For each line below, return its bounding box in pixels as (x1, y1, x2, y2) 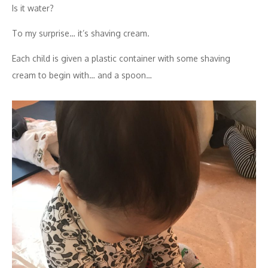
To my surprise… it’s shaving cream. (12, 28, 150, 38)
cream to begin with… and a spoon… (12, 69, 152, 80)
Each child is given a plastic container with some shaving (12, 53, 230, 63)
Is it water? (12, 2, 54, 13)
